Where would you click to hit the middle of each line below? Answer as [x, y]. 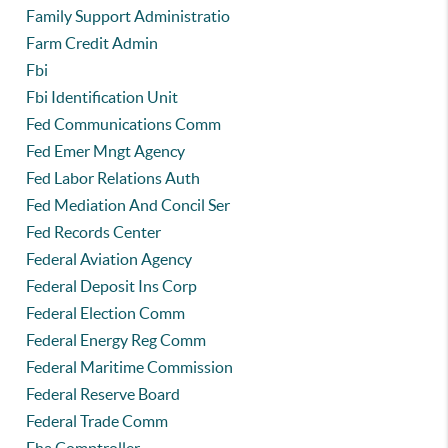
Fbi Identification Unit [102, 97]
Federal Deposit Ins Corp [112, 286]
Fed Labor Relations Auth [113, 178]
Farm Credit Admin [92, 43]
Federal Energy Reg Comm [116, 340]
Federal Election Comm [106, 313]
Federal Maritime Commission [130, 367]
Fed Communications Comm [124, 124]
